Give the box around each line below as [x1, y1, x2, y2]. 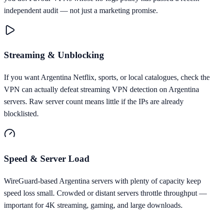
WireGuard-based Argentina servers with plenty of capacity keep [4, 176, 201, 185]
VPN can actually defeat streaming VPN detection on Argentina [4, 85, 199, 94]
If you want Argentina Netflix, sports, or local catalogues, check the [4, 73, 210, 82]
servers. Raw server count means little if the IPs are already [4, 97, 184, 106]
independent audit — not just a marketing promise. [4, 6, 158, 15]
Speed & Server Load [4, 153, 90, 164]
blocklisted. [4, 109, 39, 118]
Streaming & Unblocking [4, 50, 104, 61]
